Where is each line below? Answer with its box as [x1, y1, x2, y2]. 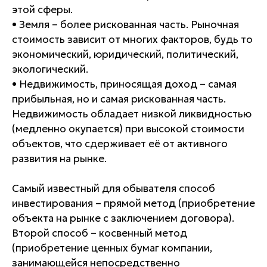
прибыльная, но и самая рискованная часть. [12, 92, 226, 105]
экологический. [12, 63, 88, 76]
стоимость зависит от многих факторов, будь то [12, 33, 253, 46]
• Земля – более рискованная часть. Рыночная [12, 18, 239, 31]
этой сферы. [12, 3, 73, 16]
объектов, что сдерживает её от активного [12, 137, 228, 150]
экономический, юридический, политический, [12, 48, 238, 61]
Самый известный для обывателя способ [12, 182, 215, 195]
